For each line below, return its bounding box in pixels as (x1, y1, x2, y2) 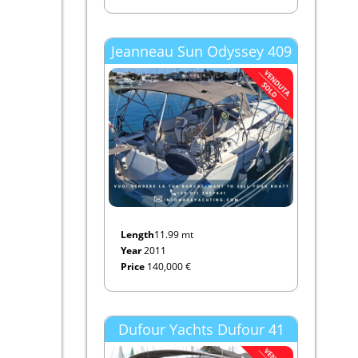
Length (120, 227, 154, 241)
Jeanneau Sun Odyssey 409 (110, 42, 292, 61)
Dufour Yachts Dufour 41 (117, 319, 284, 339)
